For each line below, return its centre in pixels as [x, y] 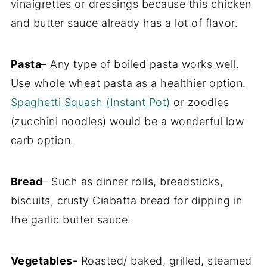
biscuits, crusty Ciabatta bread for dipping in [126, 201]
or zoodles [200, 102]
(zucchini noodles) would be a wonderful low [127, 121]
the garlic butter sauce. [71, 220]
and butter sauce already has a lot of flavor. [124, 23]
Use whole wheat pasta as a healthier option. [128, 83]
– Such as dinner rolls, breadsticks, [133, 181]
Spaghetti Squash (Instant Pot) [90, 102]
